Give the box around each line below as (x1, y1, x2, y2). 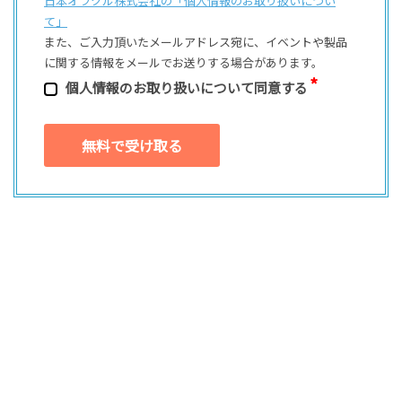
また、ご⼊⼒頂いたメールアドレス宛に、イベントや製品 (44, 33, 347, 51)
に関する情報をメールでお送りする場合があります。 (44, 54, 323, 72)
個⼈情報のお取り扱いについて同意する (66, 78, 308, 98)
